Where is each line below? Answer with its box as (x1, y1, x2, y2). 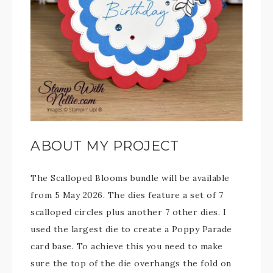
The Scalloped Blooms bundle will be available (30, 172, 230, 183)
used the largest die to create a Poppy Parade (30, 224, 232, 235)
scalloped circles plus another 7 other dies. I (30, 207, 226, 218)
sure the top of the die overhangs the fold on (30, 258, 232, 269)
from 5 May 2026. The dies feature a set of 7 (30, 190, 223, 200)
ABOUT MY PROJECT (30, 138, 179, 154)
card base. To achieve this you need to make (30, 241, 223, 252)
